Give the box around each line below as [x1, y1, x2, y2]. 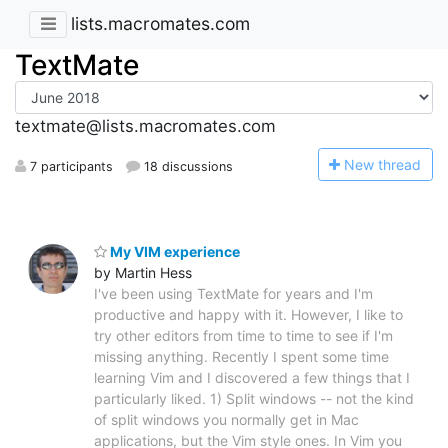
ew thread [355, 155, 422, 173]
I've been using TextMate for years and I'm [94, 284, 373, 302]
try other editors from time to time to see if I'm [94, 326, 393, 344]
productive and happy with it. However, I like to [94, 305, 403, 323]
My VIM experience [107, 242, 240, 260]
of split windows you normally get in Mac [94, 410, 359, 428]
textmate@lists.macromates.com [15, 116, 276, 137]
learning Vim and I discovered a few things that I [94, 368, 410, 386]
